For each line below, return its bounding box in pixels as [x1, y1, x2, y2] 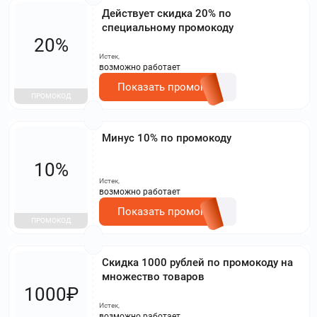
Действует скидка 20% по [102, 6, 231, 20]
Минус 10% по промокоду [102, 131, 231, 144]
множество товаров [102, 270, 204, 283]
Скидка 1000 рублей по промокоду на [102, 255, 293, 269]
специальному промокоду [102, 21, 234, 34]
